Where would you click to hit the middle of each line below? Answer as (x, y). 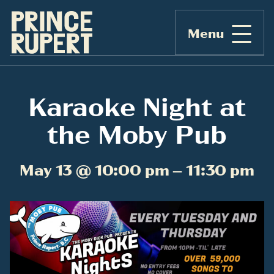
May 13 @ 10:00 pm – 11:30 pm (137, 169)
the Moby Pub (137, 133)
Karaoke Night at (137, 105)
